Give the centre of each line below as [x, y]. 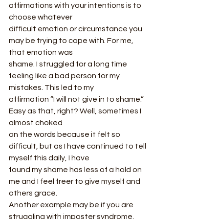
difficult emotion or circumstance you [76, 29]
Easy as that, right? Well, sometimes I [76, 111]
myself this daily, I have [49, 158]
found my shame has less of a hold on [76, 169]
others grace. [33, 193]
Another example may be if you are [72, 205]
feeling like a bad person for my [65, 76]
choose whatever [41, 17]
